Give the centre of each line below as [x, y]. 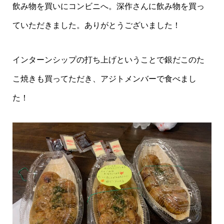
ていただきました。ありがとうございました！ [96, 25]
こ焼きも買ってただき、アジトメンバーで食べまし [104, 78]
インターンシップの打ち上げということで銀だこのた [108, 59]
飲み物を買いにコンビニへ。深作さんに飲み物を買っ [108, 6]
